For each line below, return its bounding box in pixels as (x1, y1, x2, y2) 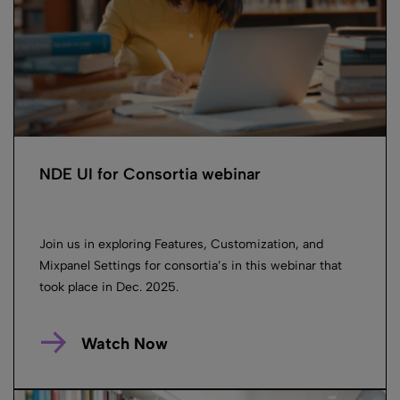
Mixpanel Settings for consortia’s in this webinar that (39, 257, 342, 273)
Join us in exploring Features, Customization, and (39, 236, 323, 252)
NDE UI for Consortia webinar (39, 163, 261, 184)
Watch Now (80, 333, 168, 354)
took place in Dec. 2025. (39, 279, 179, 295)
